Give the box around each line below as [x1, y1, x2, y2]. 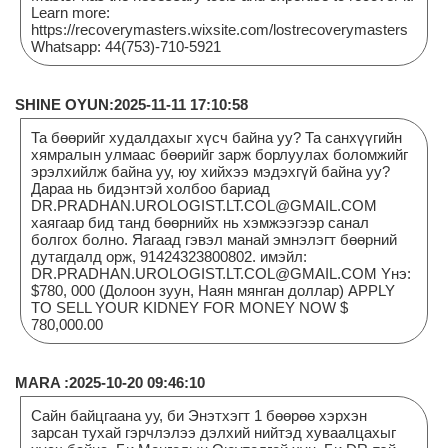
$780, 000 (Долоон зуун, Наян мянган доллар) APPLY [31, 281, 395, 299]
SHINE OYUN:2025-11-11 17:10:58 [15, 95, 248, 113]
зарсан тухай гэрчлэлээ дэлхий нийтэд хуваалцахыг [31, 423, 396, 441]
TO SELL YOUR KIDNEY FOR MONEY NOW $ [31, 298, 348, 316]
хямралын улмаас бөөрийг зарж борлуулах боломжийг [31, 145, 408, 163]
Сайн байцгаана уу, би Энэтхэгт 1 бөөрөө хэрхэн [31, 406, 367, 424]
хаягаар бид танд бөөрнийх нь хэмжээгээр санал [31, 213, 369, 231]
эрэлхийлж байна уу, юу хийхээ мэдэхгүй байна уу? [31, 162, 390, 180]
